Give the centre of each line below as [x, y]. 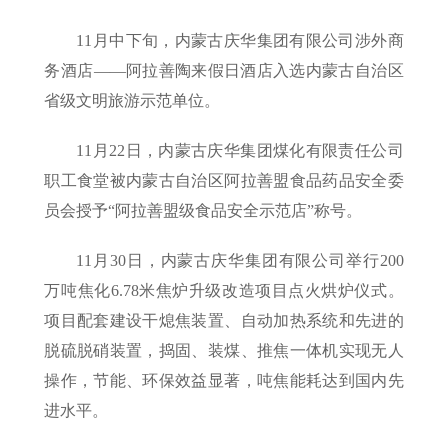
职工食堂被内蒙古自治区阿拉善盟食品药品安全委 [224, 181]
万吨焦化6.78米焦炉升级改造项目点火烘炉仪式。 [224, 291]
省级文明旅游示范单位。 [132, 101]
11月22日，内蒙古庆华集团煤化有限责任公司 [240, 151]
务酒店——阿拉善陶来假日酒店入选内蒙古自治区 [224, 71]
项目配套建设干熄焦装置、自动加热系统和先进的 [224, 321]
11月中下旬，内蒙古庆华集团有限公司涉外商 [240, 41]
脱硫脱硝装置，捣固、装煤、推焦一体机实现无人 [224, 351]
